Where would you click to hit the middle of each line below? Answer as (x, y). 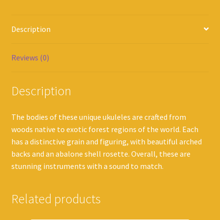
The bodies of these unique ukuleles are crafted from (98, 117)
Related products (56, 199)
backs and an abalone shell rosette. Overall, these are (101, 154)
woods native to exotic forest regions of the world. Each (105, 129)
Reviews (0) (30, 57)
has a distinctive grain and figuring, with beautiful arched (106, 142)
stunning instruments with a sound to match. (87, 166)
